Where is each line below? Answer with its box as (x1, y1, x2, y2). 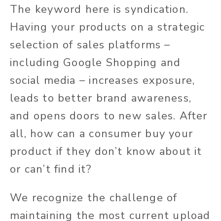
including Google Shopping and (10, 55, 181, 71)
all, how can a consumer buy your (10, 126, 193, 142)
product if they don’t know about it (10, 144, 202, 159)
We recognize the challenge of (10, 190, 178, 206)
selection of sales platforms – (10, 37, 171, 53)
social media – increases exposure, (10, 73, 195, 88)
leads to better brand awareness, (10, 91, 192, 106)
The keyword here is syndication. (10, 2, 189, 17)
